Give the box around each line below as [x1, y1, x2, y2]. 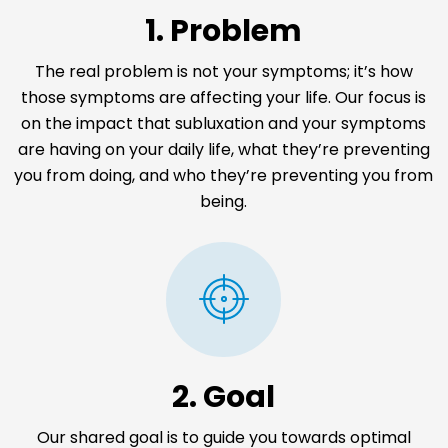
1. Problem [145, 9, 303, 52]
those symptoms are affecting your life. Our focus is [21, 85, 427, 109]
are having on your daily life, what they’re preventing [17, 137, 430, 161]
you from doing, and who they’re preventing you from [14, 163, 434, 187]
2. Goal [172, 375, 276, 418]
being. [200, 189, 248, 213]
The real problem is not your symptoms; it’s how [34, 59, 413, 83]
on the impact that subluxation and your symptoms [21, 111, 427, 135]
